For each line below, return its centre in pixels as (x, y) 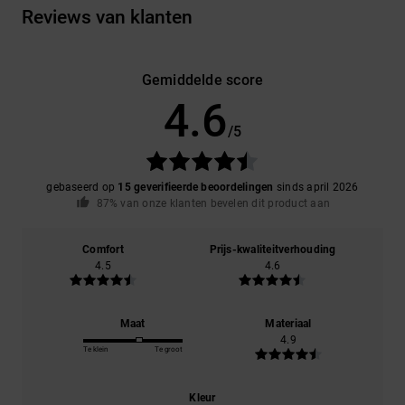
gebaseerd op (82, 187)
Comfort (103, 250)
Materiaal (288, 324)
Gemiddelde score (202, 80)
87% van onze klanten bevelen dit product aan (213, 203)
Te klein (95, 350)
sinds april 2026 (316, 187)
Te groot (168, 350)
